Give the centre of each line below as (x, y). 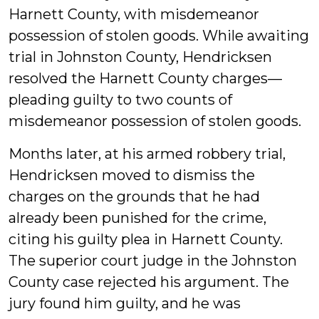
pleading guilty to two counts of (120, 100)
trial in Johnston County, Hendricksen (140, 57)
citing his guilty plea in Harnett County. (146, 239)
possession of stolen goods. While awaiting (159, 36)
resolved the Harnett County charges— (145, 78)
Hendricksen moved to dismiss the (132, 175)
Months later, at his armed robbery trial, (147, 154)
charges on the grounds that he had (134, 197)
